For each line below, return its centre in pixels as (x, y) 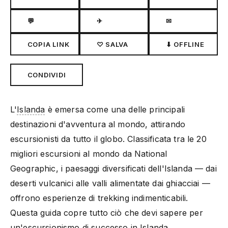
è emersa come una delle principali (115, 109)
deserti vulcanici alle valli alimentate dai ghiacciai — (110, 183)
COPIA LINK (48, 44)
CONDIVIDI (47, 75)
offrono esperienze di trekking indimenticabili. (99, 198)
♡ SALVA (112, 44)
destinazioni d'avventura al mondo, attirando (98, 124)
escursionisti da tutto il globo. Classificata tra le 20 (108, 139)
